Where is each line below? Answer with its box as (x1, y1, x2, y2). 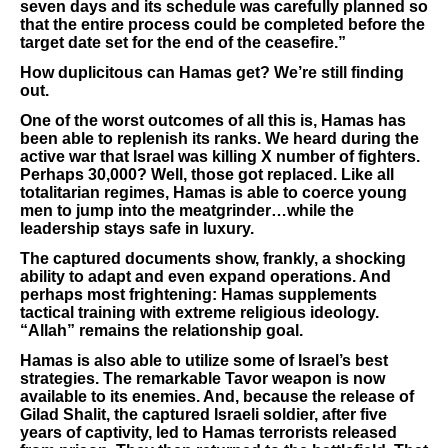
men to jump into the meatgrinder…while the (20, 202, 354, 219)
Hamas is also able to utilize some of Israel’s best (20, 352, 388, 369)
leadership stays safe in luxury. (20, 220, 258, 237)
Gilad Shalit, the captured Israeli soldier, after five (20, 406, 387, 423)
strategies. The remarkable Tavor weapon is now (20, 370, 385, 387)
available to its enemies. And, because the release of (20, 388, 414, 405)
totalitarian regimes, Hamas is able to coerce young (20, 184, 407, 201)
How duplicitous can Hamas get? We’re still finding (20, 64, 404, 81)
